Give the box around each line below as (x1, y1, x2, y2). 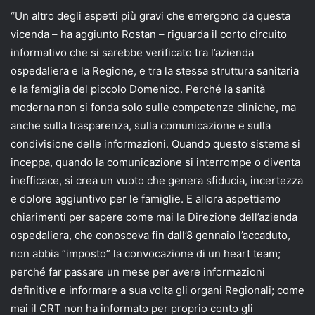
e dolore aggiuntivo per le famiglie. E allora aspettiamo (11, 191, 281, 205)
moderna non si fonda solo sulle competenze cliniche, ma (11, 100, 296, 114)
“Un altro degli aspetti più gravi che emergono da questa (11, 8, 290, 22)
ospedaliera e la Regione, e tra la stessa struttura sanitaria (11, 63, 299, 77)
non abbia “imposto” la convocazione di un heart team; (11, 246, 281, 260)
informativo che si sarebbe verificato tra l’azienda (11, 45, 254, 59)
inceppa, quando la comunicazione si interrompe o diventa (11, 155, 300, 169)
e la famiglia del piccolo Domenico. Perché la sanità (11, 82, 265, 96)
